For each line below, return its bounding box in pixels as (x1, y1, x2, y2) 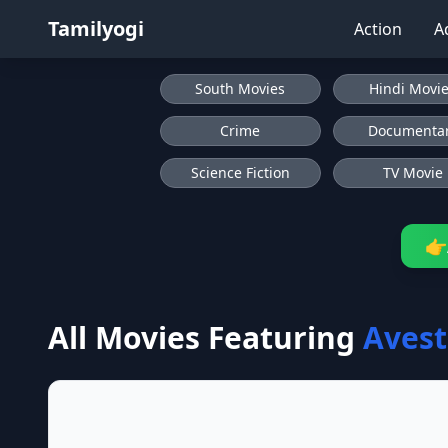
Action (354, 18, 402, 40)
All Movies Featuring (48, 317, 355, 358)
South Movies (195, 79, 286, 98)
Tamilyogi (48, 15, 144, 42)
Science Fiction (190, 163, 290, 182)
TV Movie (382, 163, 443, 182)
